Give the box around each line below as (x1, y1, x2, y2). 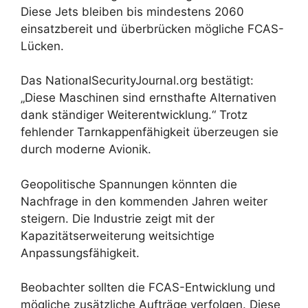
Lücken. (21, 38, 64, 53)
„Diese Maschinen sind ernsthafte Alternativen (21, 91, 276, 105)
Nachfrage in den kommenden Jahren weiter (21, 194, 267, 208)
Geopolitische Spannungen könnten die (21, 177, 237, 191)
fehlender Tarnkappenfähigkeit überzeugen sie (21, 125, 278, 140)
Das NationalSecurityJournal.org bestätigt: (21, 74, 254, 88)
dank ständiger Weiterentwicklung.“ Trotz (21, 108, 247, 122)
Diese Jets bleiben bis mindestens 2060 (21, 4, 244, 19)
